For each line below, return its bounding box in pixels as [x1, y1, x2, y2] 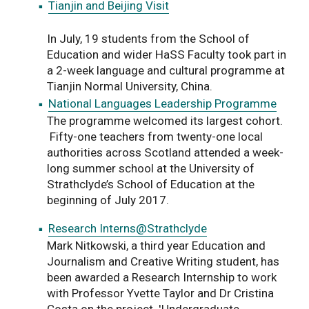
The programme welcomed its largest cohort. [47, 113, 283, 128]
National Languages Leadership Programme [48, 96, 277, 110]
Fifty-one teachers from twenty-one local [47, 129, 263, 143]
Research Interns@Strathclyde [48, 221, 207, 235]
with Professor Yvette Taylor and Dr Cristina [47, 286, 274, 300]
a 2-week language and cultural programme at [47, 63, 285, 77]
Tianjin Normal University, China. [47, 79, 215, 93]
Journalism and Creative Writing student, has [47, 254, 279, 268]
